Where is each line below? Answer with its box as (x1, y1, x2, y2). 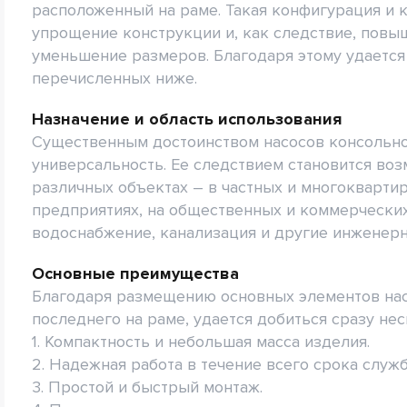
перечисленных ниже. (32, 68, 197, 88)
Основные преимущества (32, 263, 239, 283)
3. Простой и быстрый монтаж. (32, 377, 263, 397)
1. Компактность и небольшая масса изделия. (32, 332, 370, 352)
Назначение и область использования (32, 109, 342, 129)
